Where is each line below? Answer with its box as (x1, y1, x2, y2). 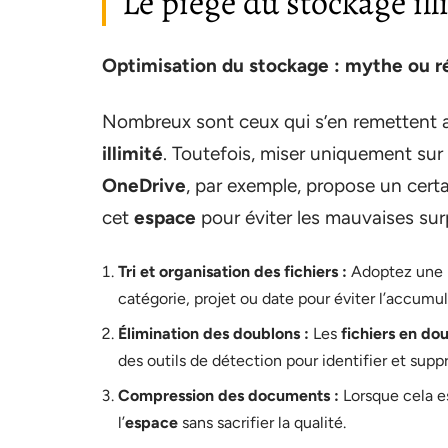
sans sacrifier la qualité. (178, 412, 346, 432)
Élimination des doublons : (118, 323, 309, 343)
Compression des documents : (118, 385, 339, 405)
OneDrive (102, 173, 186, 197)
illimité (102, 141, 163, 165)
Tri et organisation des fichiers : (118, 261, 347, 281)
